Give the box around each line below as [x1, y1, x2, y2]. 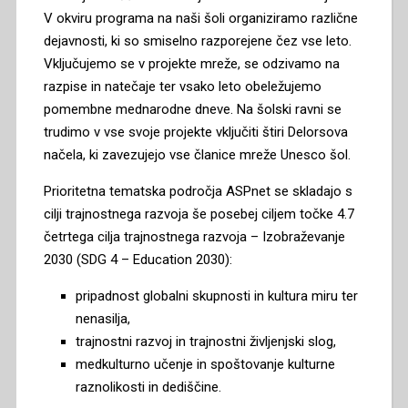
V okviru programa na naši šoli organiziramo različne [43, 9, 358, 26]
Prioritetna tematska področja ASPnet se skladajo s [43, 182, 352, 199]
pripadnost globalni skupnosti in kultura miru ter [75, 287, 358, 304]
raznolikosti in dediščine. [75, 378, 221, 395]
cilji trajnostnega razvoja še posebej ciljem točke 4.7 [43, 205, 354, 222]
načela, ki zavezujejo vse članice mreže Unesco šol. [43, 146, 351, 163]
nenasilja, [75, 310, 130, 327]
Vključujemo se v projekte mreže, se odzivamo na [43, 55, 340, 72]
